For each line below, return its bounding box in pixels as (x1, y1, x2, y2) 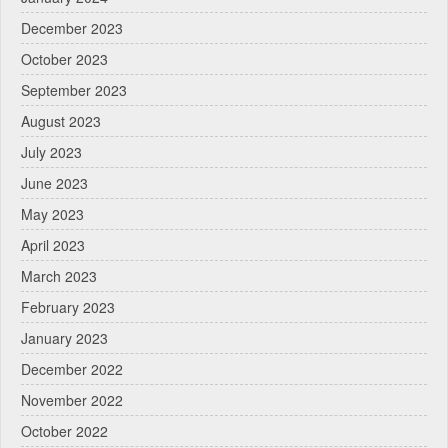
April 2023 (21, 235, 85, 256)
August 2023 (21, 111, 101, 132)
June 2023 (21, 173, 88, 194)
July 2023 (21, 142, 82, 163)
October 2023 (21, 49, 108, 70)
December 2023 (21, 18, 123, 39)
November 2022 (21, 390, 123, 411)
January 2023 (21, 328, 108, 349)
